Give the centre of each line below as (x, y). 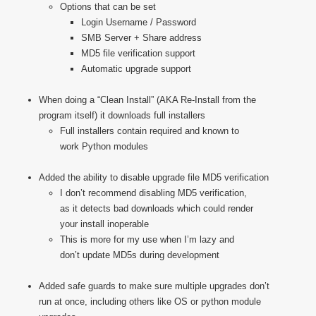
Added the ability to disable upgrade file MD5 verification (154, 177)
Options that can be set (108, 7)
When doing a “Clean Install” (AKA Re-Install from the (147, 100)
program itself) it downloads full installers (122, 115)
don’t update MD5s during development (140, 255)
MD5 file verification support (138, 53)
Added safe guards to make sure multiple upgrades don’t (154, 286)
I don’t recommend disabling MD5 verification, (153, 193)
